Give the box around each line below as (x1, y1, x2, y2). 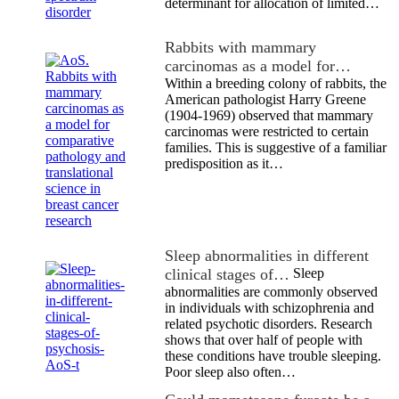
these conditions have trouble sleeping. (165, 347, 381, 363)
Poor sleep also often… (165, 363, 296, 379)
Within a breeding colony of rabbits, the (165, 75, 387, 91)
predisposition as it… (165, 155, 283, 171)
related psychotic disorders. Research (165, 315, 372, 331)
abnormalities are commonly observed (165, 283, 378, 299)
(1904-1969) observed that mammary (165, 107, 373, 123)
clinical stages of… (165, 265, 289, 283)
